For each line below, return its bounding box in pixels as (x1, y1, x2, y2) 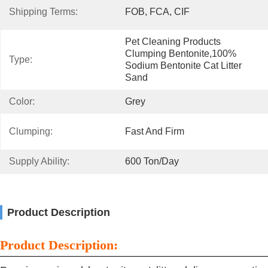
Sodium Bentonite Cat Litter (125, 60, 242, 71)
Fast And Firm (125, 126, 184, 136)
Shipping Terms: (9, 7, 78, 17)
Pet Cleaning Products (125, 36, 221, 47)
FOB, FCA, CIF (125, 7, 190, 17)
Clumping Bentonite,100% (125, 48, 236, 59)
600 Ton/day (125, 156, 179, 166)
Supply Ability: (9, 156, 69, 166)
